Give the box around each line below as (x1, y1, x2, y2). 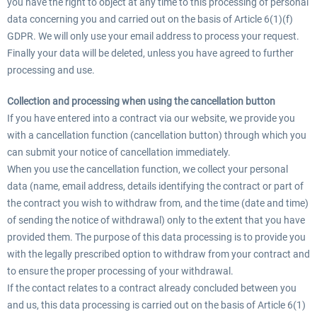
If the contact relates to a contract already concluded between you (7, 282, 296, 294)
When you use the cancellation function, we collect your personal (7, 163, 288, 175)
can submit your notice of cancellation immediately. (7, 146, 233, 158)
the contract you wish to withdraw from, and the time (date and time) (7, 197, 309, 209)
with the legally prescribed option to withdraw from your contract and (7, 248, 310, 260)
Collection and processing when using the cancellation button (7, 96, 277, 107)
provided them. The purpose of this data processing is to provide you (7, 231, 306, 243)
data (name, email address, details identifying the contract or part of (7, 180, 304, 192)
